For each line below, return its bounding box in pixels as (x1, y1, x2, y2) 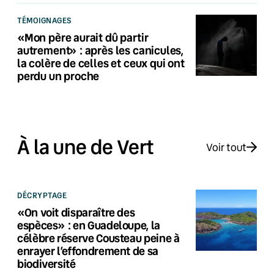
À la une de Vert (17, 134, 154, 160)
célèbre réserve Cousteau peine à (17, 230, 180, 245)
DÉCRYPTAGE (17, 189, 67, 201)
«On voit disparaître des (17, 204, 135, 220)
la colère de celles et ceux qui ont (17, 55, 185, 70)
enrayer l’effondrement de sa (17, 243, 158, 258)
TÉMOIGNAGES (17, 14, 72, 26)
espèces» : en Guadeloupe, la (17, 217, 160, 232)
